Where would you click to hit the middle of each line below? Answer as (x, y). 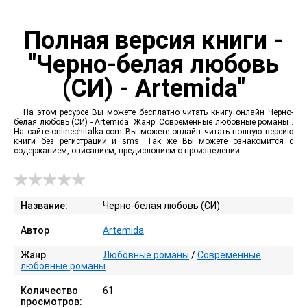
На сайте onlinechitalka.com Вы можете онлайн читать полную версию (153, 132)
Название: (44, 206)
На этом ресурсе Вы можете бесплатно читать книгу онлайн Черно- (158, 112)
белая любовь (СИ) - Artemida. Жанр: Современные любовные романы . (153, 122)
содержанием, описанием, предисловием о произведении (127, 151)
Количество (49, 291)
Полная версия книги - (153, 40)
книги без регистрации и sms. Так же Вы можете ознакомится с (153, 141)
